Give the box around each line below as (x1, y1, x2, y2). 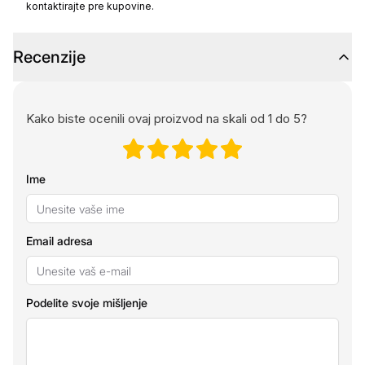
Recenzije (13, 47, 86, 67)
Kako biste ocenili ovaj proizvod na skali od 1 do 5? (26, 111, 307, 126)
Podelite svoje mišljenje (26, 296, 147, 310)
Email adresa (26, 234, 93, 248)
